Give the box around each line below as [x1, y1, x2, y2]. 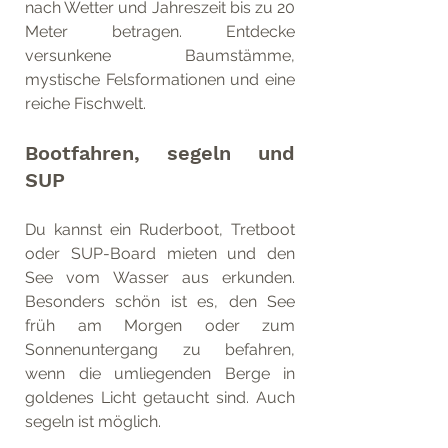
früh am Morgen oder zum [25, 316, 295, 335]
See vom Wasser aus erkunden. [25, 268, 295, 287]
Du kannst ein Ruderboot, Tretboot [25, 220, 295, 239]
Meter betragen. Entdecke [25, 22, 295, 41]
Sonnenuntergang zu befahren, [25, 340, 295, 359]
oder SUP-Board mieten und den [25, 244, 295, 263]
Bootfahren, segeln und [25, 141, 295, 165]
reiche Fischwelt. [25, 94, 146, 113]
